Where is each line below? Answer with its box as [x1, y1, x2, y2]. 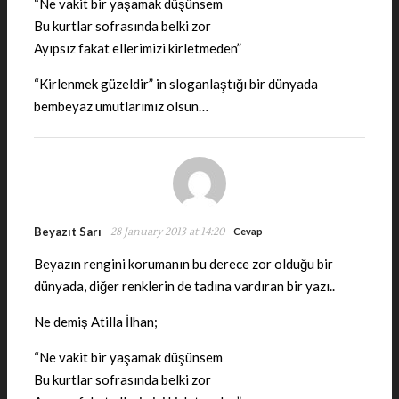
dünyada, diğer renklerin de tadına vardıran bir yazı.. [34, 277, 335, 294]
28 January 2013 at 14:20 [110, 225, 224, 239]
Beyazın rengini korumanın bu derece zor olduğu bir [34, 255, 333, 272]
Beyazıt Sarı [34, 224, 102, 239]
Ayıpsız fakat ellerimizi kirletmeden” [34, 39, 241, 56]
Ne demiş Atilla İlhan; [34, 313, 158, 330]
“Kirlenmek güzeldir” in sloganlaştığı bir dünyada [34, 75, 318, 92]
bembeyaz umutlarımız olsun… [34, 97, 208, 114]
